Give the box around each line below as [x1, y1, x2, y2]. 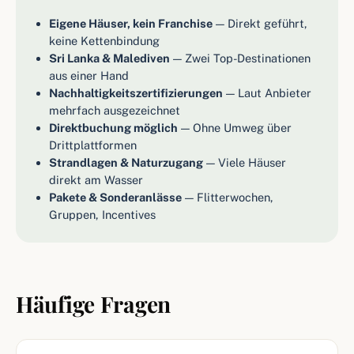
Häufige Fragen [16, 289, 171, 318]
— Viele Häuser [203, 156, 286, 169]
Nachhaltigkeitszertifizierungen [49, 86, 223, 100]
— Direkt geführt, [213, 17, 307, 30]
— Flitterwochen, [182, 190, 273, 204]
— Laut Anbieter [223, 86, 311, 100]
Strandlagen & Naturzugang [49, 156, 203, 169]
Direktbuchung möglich [49, 121, 178, 134]
